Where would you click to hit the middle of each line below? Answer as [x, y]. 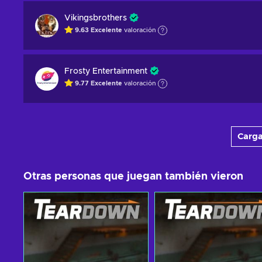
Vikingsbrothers [96, 18]
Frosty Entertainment [106, 71]
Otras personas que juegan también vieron [133, 177]
